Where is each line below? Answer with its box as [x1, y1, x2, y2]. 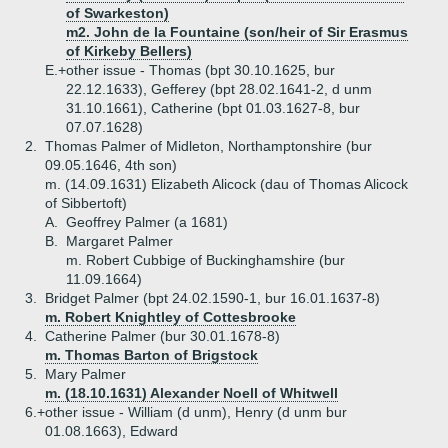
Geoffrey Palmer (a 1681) [66, 214, 228, 230]
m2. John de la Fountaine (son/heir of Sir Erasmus [66, 24, 408, 40]
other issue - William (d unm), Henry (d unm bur [45, 404, 347, 420]
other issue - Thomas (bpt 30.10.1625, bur [66, 62, 335, 78]
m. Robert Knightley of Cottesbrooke [45, 309, 296, 325]
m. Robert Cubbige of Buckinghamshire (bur [66, 252, 345, 268]
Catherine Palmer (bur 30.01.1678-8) [45, 328, 280, 344]
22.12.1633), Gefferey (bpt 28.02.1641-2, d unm [66, 81, 372, 97]
